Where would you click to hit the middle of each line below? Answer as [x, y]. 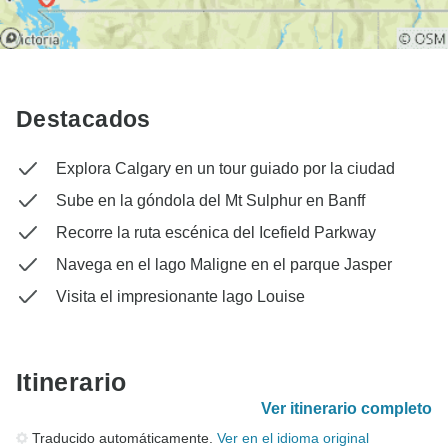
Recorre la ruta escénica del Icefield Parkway [216, 233]
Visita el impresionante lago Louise [180, 297]
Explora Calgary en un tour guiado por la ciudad [225, 169]
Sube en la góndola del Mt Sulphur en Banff [210, 201]
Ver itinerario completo [346, 409]
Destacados [83, 119]
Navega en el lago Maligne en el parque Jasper [224, 265]
